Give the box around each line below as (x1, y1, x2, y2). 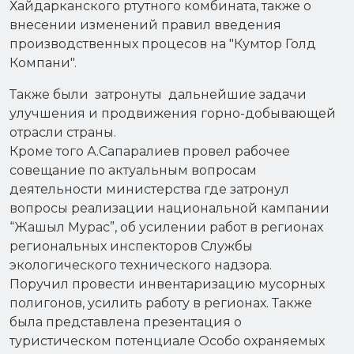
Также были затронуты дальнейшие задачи (9, 87, 307, 102)
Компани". (9, 55, 80, 70)
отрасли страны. (9, 125, 116, 140)
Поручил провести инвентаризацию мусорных (9, 277, 325, 292)
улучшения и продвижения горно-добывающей (9, 106, 336, 121)
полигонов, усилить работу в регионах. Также (9, 296, 312, 311)
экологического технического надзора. (9, 258, 272, 273)
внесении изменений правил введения (9, 17, 281, 32)
